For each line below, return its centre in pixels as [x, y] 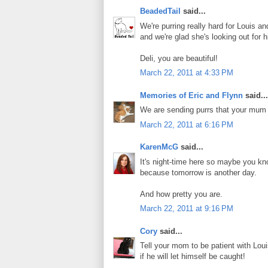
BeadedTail [160, 11]
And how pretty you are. [181, 194]
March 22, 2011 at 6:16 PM [187, 124]
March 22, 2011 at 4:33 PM [187, 73]
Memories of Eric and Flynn [191, 95]
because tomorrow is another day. [198, 172]
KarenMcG [159, 147]
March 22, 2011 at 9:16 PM [187, 209]
